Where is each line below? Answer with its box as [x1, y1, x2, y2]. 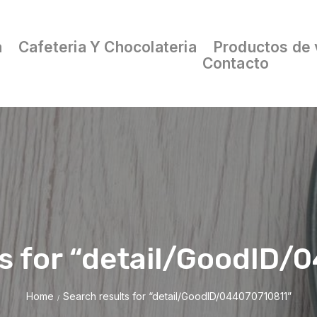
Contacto [202, 54, 270, 73]
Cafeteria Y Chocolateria [18, 38, 197, 57]
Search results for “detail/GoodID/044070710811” [62, 289, 292, 302]
